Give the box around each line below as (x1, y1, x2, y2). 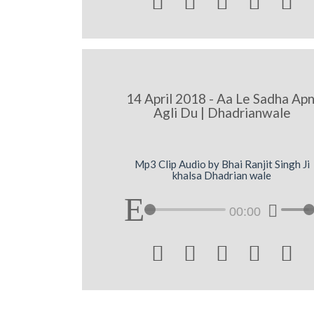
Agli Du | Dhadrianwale (153, 104, 291, 121)
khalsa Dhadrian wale (172, 169, 272, 182)
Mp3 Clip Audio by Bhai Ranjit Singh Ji (134, 158, 310, 171)
